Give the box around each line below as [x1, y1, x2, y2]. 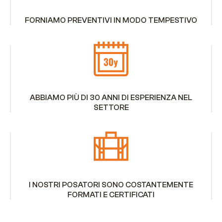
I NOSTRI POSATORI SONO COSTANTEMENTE [29, 180, 193, 190]
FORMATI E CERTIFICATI [67, 190, 155, 200]
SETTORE [93, 103, 129, 112]
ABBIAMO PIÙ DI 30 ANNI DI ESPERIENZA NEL [30, 93, 192, 103]
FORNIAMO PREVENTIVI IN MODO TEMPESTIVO [25, 16, 197, 25]
